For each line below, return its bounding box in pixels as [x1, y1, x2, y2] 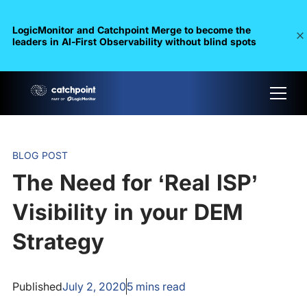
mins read [132, 280, 186, 293]
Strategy [12, 228, 104, 255]
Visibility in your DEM [12, 199, 243, 225]
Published [12, 280, 62, 293]
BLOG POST [12, 149, 69, 161]
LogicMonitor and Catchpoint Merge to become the [12, 24, 251, 36]
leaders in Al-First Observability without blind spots [12, 36, 256, 47]
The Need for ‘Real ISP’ [12, 169, 256, 196]
